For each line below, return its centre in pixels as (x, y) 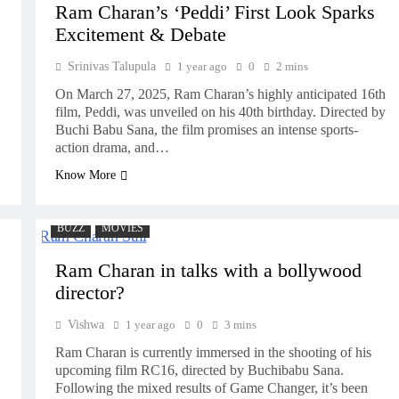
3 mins (240, 325)
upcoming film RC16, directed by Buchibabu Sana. (199, 370)
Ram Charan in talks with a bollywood (208, 271)
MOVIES (122, 228)
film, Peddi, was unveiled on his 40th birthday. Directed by (220, 112)
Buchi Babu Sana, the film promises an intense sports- (206, 130)
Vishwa (85, 325)
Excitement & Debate (140, 35)
